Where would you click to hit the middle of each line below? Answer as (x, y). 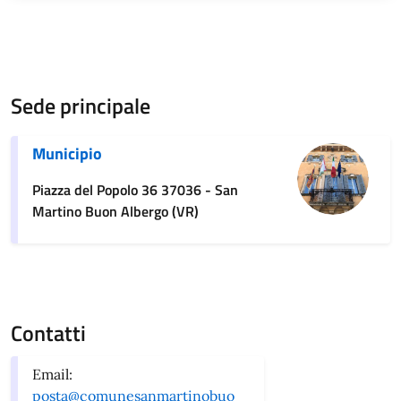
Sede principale (81, 105)
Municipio (67, 153)
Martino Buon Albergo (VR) (115, 211)
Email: (52, 374)
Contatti (48, 333)
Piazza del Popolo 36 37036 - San (135, 189)
